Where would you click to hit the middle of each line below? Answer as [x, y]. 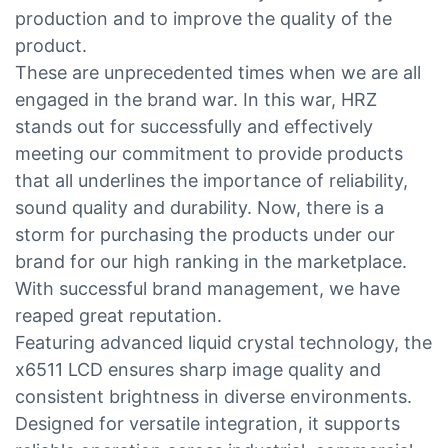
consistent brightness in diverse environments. [213, 396]
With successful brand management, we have [207, 288]
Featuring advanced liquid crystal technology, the [223, 342]
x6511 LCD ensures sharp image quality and [198, 369]
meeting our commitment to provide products [209, 153]
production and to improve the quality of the [203, 18]
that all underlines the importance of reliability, [211, 180]
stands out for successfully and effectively [194, 126]
